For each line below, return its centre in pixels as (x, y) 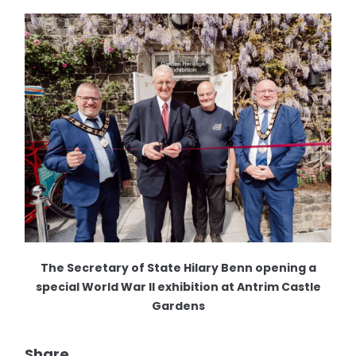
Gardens (178, 306)
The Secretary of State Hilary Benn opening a (178, 268)
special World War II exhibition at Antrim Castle (178, 287)
